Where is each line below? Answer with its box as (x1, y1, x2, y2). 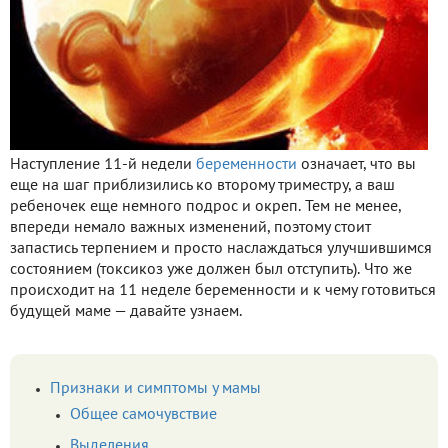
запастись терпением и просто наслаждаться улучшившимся (10, 241, 432, 256)
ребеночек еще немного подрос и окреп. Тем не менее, (10, 199, 401, 214)
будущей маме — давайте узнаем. (10, 304, 242, 319)
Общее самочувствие (70, 407, 217, 422)
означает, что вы (297, 157, 416, 172)
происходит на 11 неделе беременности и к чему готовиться (10, 283, 436, 298)
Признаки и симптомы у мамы (50, 381, 261, 396)
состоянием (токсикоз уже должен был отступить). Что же (10, 262, 412, 277)
